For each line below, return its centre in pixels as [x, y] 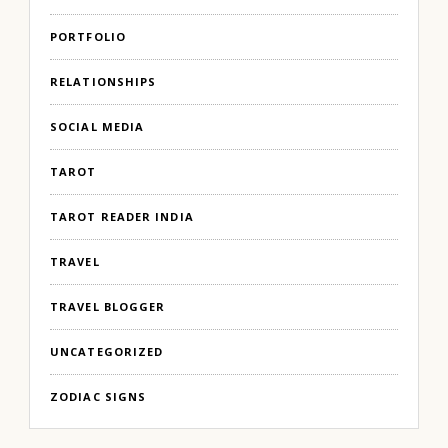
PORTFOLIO [88, 36]
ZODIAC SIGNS [98, 396]
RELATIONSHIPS [103, 81]
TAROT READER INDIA [122, 216]
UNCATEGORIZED [107, 351]
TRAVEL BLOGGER [108, 306]
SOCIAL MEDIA [97, 126]
